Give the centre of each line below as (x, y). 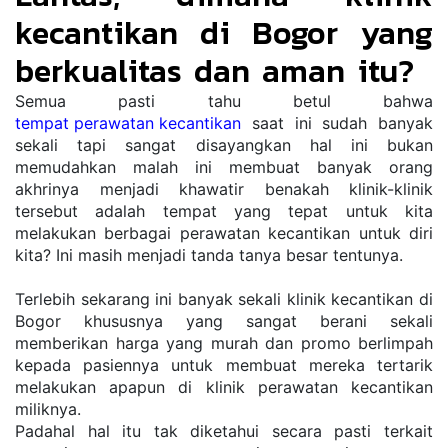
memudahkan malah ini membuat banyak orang (224, 167)
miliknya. (50, 409)
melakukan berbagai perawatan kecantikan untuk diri (224, 233)
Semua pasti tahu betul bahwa (226, 101)
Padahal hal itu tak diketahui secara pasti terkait (224, 431)
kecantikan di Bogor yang (224, 33)
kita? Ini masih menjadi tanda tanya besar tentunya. (211, 255)
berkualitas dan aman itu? (214, 71)
